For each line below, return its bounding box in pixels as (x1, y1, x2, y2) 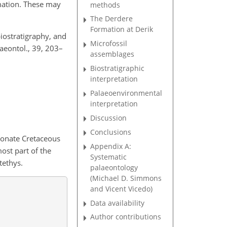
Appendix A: (90, 141, 132, 151)
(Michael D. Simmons (90, 173, 162, 183)
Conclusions (90, 127, 132, 137)
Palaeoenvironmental (90, 88, 163, 98)
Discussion (90, 112, 127, 123)
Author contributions (90, 212, 162, 222)
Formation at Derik (90, 24, 154, 34)
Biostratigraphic (90, 63, 145, 73)
